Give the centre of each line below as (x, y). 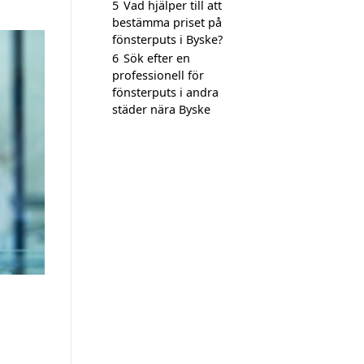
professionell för (158, 75)
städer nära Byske (161, 109)
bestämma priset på (167, 22)
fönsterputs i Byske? (167, 39)
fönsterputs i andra (165, 92)
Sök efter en (157, 58)
